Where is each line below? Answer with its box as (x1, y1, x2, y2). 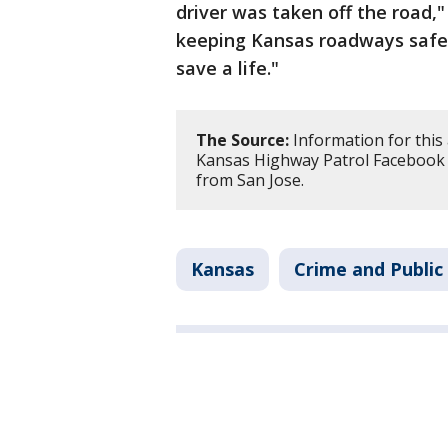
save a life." (176, 56, 279, 81)
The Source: (196, 129, 289, 152)
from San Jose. (196, 169, 308, 192)
